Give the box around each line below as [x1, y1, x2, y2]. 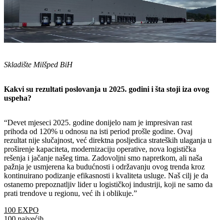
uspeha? [4, 94, 31, 103]
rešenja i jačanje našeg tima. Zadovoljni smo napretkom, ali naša [4, 154, 202, 163]
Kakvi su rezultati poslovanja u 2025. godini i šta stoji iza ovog [4, 85, 209, 94]
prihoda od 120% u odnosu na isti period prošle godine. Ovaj [4, 127, 192, 136]
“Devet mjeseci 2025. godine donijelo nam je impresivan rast [4, 118, 192, 127]
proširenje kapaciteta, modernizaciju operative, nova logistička [4, 145, 196, 154]
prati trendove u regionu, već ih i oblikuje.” [4, 189, 137, 198]
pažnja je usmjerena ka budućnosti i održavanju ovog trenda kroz [4, 163, 205, 171]
